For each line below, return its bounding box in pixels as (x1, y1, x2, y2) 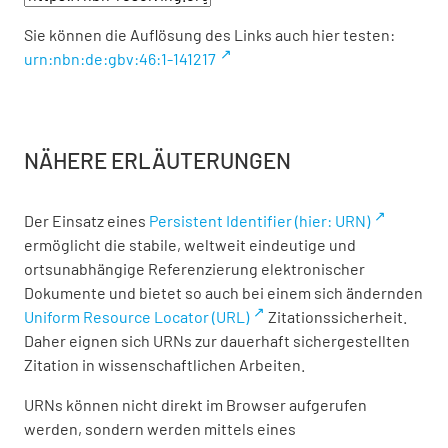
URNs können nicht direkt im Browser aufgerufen (24, 395, 367, 414)
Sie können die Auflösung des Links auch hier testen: (24, 25, 395, 44)
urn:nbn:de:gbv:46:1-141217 (24, 49, 216, 68)
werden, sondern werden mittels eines (24, 419, 296, 438)
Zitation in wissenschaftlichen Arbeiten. (24, 355, 305, 374)
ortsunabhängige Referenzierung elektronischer (24, 259, 365, 278)
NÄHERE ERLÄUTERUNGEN (24, 147, 291, 173)
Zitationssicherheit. (264, 307, 407, 326)
